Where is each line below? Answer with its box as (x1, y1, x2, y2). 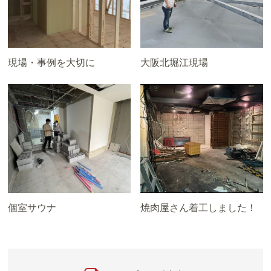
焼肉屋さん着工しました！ (140, 201, 257, 214)
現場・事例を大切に (8, 56, 96, 68)
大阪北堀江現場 (140, 56, 209, 68)
